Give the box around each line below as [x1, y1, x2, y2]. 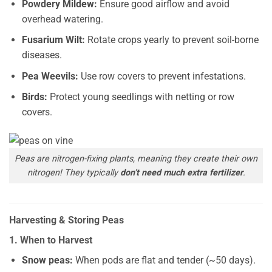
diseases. [21, 49, 62, 61]
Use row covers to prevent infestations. [78, 70, 246, 82]
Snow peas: [21, 254, 73, 266]
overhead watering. [21, 13, 103, 25]
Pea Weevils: [21, 70, 78, 82]
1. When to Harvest [9, 234, 92, 246]
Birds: [21, 91, 47, 103]
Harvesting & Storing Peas [9, 214, 124, 226]
